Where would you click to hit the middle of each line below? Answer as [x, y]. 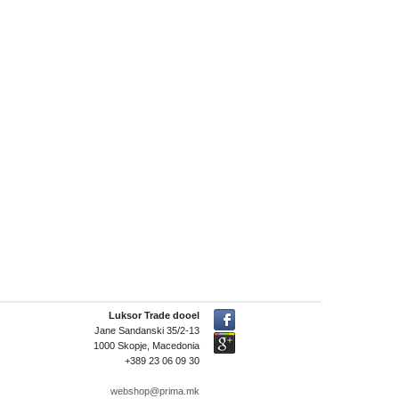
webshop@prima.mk [155, 391]
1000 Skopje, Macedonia [147, 346]
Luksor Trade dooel [154, 316]
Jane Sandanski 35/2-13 [147, 331]
